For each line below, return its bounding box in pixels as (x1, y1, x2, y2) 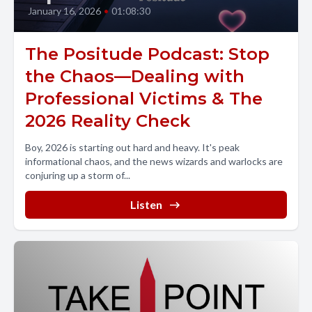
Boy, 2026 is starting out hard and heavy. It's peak (25, 141, 240, 153)
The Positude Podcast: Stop (25, 44, 270, 64)
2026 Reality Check (25, 111, 190, 131)
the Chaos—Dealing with (25, 66, 244, 86)
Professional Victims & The (25, 88, 263, 109)
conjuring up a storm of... (25, 169, 130, 181)
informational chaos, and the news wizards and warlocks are (25, 155, 283, 167)
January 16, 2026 (28, 5, 101, 17)
